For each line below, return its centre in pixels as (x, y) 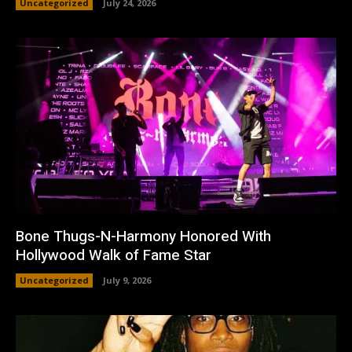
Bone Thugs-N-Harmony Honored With (143, 236)
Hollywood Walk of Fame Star (114, 255)
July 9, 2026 (127, 280)
